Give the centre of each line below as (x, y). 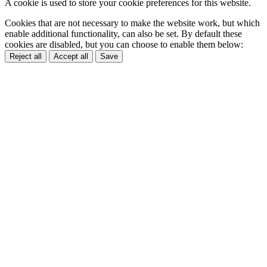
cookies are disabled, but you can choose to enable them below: (124, 44)
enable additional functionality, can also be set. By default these (123, 33)
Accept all (71, 56)
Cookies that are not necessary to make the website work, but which (132, 23)
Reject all (26, 56)
